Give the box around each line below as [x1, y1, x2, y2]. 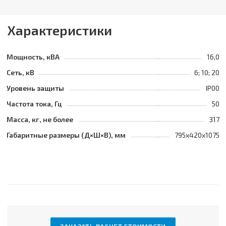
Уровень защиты [7, 84, 64, 92]
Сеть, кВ [7, 68, 34, 77]
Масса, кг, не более [7, 115, 73, 124]
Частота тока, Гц [7, 99, 62, 108]
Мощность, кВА [7, 52, 60, 61]
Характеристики [8, 22, 112, 38]
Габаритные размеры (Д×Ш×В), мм [7, 131, 126, 139]
